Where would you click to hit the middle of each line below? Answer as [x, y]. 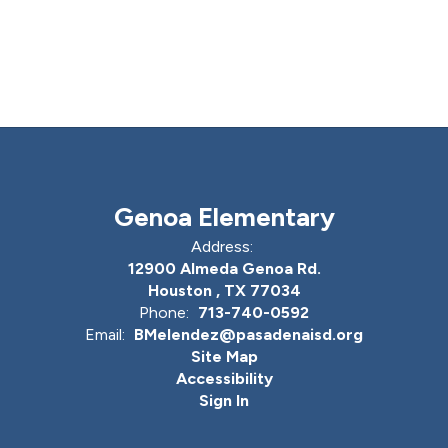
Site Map [224, 356]
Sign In [224, 400]
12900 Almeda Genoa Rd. [224, 268]
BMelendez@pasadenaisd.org [248, 334]
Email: [105, 334]
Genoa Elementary [224, 216]
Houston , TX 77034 [224, 290]
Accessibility [224, 378]
